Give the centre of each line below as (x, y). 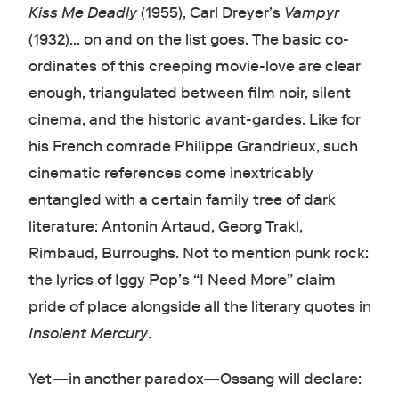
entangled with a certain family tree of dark (182, 200)
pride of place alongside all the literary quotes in (199, 307)
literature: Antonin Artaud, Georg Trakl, (165, 227)
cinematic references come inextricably (171, 174)
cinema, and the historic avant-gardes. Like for (194, 120)
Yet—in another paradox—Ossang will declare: (195, 379)
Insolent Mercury (88, 334)
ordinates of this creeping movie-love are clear (194, 67)
